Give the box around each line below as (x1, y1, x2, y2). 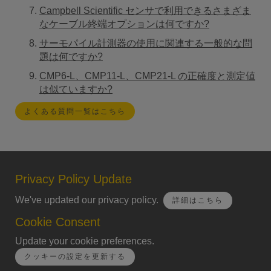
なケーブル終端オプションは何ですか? (39, 19, 209, 30)
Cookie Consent (15, 215, 100, 229)
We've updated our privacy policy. (15, 194, 163, 205)
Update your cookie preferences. (15, 236, 157, 247)
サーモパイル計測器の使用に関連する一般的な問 (39, 38, 252, 49)
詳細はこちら (172, 196, 223, 205)
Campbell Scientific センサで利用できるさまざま (39, 5, 251, 16)
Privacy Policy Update (15, 172, 132, 186)
